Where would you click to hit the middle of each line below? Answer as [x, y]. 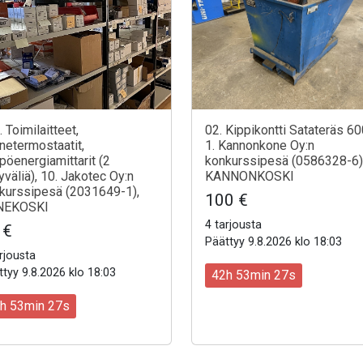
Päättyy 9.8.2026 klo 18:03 [273, 241]
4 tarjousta [233, 224]
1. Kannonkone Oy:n [260, 145]
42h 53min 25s [254, 275]
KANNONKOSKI [250, 176]
